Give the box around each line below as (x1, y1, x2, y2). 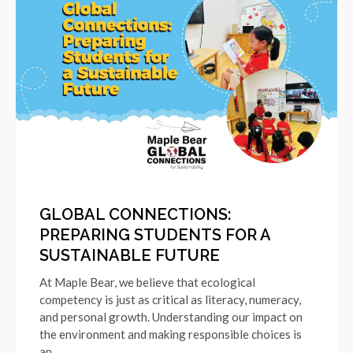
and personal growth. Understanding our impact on (39, 310, 303, 325)
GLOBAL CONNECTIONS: (39, 205, 232, 225)
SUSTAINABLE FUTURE (39, 246, 220, 266)
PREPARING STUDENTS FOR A (39, 225, 270, 245)
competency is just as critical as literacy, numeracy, (39, 292, 301, 307)
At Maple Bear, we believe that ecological (39, 275, 255, 290)
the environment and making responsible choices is (39, 327, 302, 342)
